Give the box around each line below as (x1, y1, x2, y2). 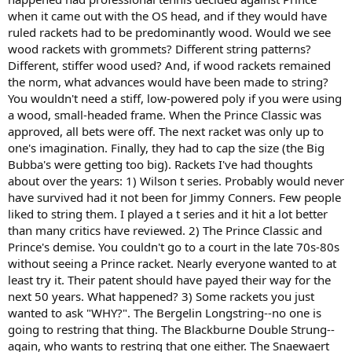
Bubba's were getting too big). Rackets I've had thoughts (8, 156, 313, 172)
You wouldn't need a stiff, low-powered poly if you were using (8, 90, 342, 106)
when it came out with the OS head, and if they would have (8, 7, 327, 24)
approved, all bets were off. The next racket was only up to (8, 123, 324, 139)
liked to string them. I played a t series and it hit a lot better (8, 205, 328, 222)
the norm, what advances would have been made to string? (8, 73, 328, 90)
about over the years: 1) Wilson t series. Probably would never (8, 172, 344, 189)
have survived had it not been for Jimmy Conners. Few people (8, 189, 341, 205)
